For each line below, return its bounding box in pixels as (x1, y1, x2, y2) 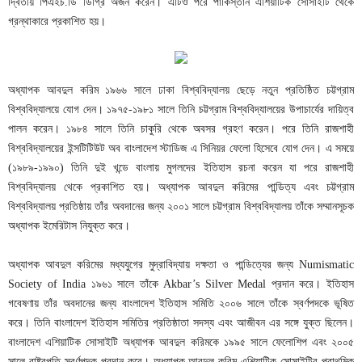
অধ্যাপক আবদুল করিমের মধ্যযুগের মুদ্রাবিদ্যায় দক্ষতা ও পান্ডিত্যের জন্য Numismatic (8, 259, 354, 271)
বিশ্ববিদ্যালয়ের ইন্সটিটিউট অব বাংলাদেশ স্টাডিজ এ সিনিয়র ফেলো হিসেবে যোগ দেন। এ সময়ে (8, 142, 354, 154)
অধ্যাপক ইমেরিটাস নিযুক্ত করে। (8, 220, 130, 232)
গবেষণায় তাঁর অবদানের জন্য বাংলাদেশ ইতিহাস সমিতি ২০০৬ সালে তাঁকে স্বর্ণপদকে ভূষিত (8, 297, 354, 309)
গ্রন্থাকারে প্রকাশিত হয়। (8, 15, 106, 27)
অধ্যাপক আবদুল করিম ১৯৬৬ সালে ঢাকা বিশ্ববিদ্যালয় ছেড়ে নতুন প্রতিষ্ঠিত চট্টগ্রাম (8, 84, 354, 96)
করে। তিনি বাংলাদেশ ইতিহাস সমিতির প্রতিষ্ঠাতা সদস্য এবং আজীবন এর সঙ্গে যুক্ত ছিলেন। (8, 317, 354, 329)
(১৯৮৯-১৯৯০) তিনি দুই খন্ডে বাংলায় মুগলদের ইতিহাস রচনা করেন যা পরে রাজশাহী (8, 162, 354, 174)
